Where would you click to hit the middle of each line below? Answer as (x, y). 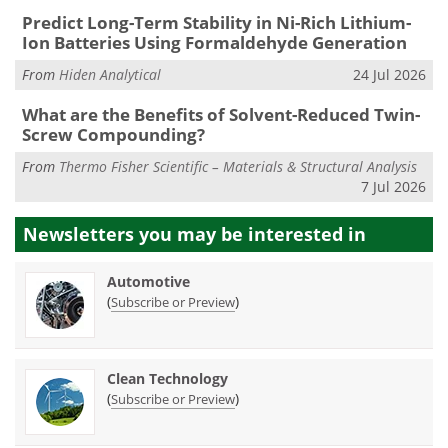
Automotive (148, 282)
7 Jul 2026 (393, 186)
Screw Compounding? (113, 135)
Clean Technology (167, 379)
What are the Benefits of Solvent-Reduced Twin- (220, 115)
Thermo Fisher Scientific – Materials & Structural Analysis (238, 166)
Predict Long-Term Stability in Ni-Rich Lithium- (216, 23)
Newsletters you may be (135, 234)
